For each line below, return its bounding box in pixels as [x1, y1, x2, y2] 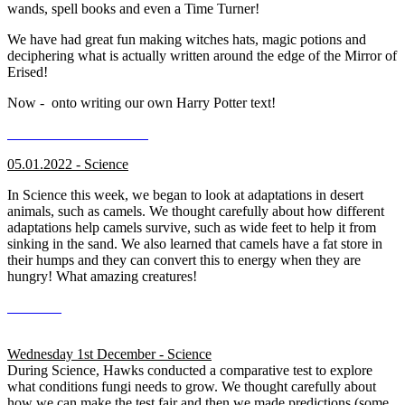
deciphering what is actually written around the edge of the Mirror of [7, 48, 397, 64]
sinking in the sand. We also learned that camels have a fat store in [7, 236, 382, 252]
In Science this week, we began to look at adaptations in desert [7, 187, 363, 203]
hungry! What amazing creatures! [7, 268, 201, 285]
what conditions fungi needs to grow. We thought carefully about [7, 379, 376, 395]
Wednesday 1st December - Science [7, 346, 212, 363]
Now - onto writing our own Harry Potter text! [7, 95, 276, 111]
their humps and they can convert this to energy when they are [7, 252, 361, 268]
